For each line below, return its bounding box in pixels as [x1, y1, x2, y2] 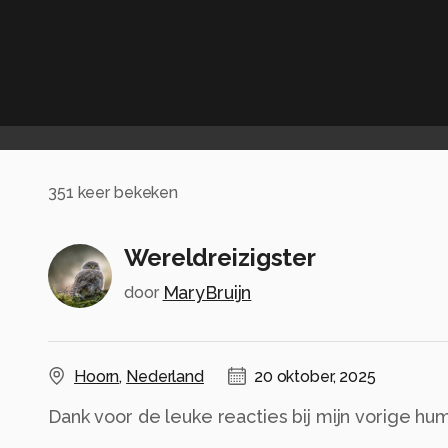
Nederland [126, 367, 204, 387]
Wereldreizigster [124, 243, 317, 273]
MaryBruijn [162, 282, 252, 304]
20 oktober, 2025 [253, 367, 376, 387]
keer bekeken [73, 182, 179, 202]
